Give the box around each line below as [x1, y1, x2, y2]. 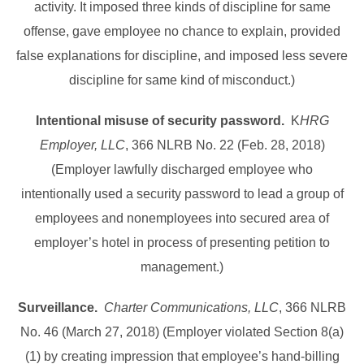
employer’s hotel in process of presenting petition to [34, 236, 330, 250]
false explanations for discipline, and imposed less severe [16, 49, 348, 63]
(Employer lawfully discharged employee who [51, 162, 313, 177]
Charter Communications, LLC [104, 301, 279, 315]
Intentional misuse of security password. [35, 114, 291, 128]
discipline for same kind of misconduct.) [69, 73, 295, 88]
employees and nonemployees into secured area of [35, 211, 329, 226]
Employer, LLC [39, 138, 125, 153]
